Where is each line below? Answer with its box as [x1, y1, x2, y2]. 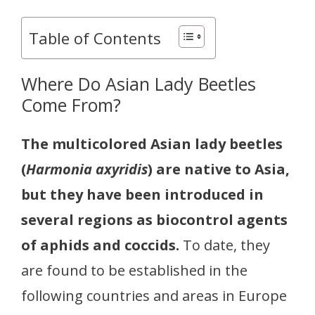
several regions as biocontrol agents [21, 210, 288, 229]
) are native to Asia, [148, 159, 290, 179]
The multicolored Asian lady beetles [21, 134, 283, 153]
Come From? [21, 92, 121, 117]
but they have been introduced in [21, 184, 264, 204]
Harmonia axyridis [26, 159, 148, 179]
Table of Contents [29, 27, 161, 49]
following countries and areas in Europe [21, 285, 287, 305]
